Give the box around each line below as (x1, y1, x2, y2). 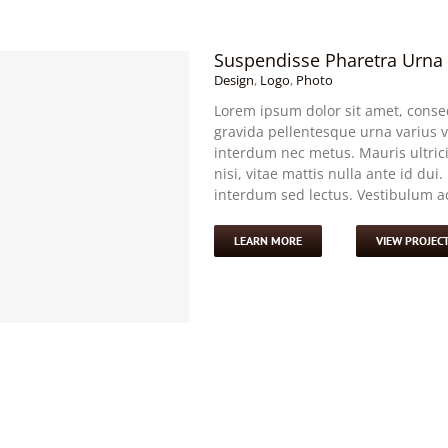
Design (214, 71, 254, 89)
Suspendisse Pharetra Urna (214, 48, 443, 72)
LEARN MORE (234, 233, 302, 248)
